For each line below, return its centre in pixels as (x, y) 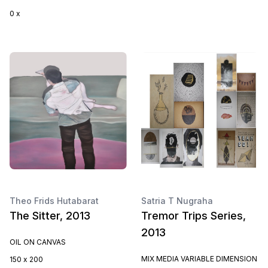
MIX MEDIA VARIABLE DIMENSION (199, 259)
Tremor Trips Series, (194, 216)
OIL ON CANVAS (38, 242)
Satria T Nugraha (177, 201)
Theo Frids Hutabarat (54, 201)
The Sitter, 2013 (50, 216)
